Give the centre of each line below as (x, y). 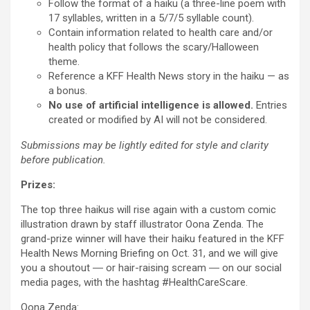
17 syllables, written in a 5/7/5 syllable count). (151, 18)
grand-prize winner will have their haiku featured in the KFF (153, 239)
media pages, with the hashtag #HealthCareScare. (134, 283)
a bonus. (68, 91)
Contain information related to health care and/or (161, 33)
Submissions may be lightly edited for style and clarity (145, 146)
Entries (270, 106)
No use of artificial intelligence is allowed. (151, 106)
